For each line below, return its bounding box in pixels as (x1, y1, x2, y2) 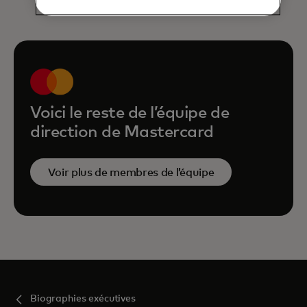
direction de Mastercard (30, 124, 214, 140)
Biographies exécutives (30, 294, 136, 304)
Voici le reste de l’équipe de (30, 105, 230, 121)
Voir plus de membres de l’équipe (47, 167, 214, 178)
